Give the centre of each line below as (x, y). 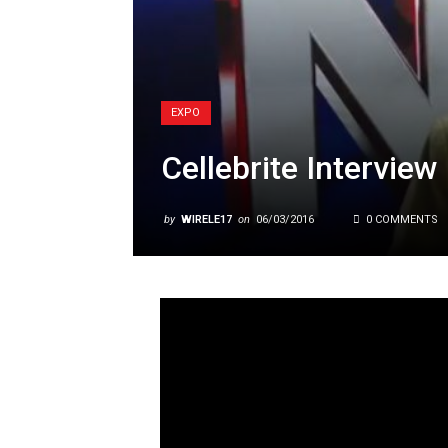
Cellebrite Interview (299, 167)
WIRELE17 (206, 219)
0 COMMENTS (400, 219)
